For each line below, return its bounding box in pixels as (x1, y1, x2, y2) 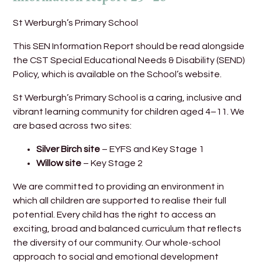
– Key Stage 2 (81, 158, 143, 168)
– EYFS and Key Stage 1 (100, 144, 205, 154)
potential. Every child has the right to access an (13, 210, 216, 220)
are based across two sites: (13, 121, 132, 131)
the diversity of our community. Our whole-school (13, 238, 221, 248)
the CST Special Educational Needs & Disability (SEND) (13, 56, 246, 65)
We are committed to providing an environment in (13, 182, 225, 192)
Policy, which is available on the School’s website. (13, 70, 222, 80)
